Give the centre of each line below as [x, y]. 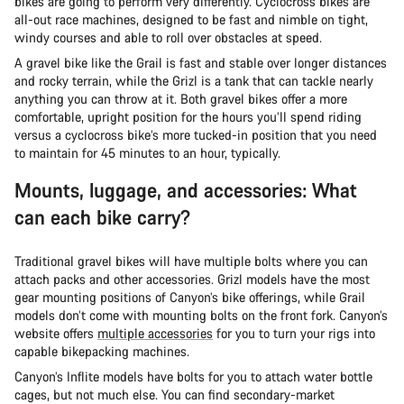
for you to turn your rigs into [294, 334]
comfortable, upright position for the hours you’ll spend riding [188, 117]
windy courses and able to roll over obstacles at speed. [172, 38]
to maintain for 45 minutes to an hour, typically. [149, 153]
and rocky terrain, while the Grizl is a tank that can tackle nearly [194, 81]
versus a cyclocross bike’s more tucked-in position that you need [196, 135]
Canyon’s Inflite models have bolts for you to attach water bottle [193, 377]
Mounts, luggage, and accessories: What [186, 190]
